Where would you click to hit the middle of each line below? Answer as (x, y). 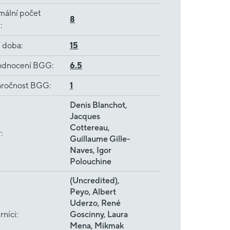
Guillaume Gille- (100, 139)
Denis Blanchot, (99, 105)
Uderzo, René (95, 203)
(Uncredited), (95, 180)
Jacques (85, 116)
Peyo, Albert (93, 192)
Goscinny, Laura (99, 214)
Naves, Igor (91, 150)
